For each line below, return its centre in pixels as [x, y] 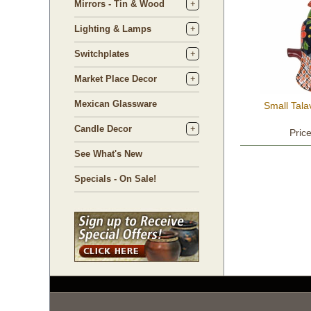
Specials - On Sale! [115, 179]
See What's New [108, 154]
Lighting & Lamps [113, 29]
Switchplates [102, 54]
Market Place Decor [116, 79]
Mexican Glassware [116, 104]
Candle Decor [103, 129]
